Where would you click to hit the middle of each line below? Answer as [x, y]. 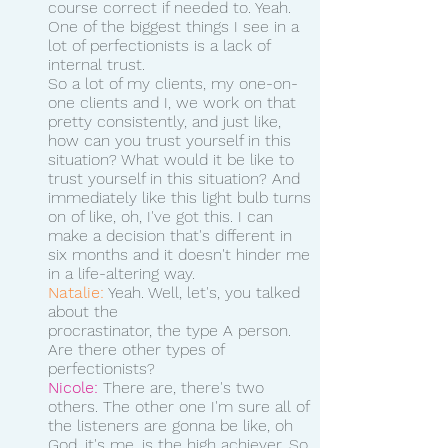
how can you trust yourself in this [172, 140]
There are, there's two [183, 387]
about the [85, 311]
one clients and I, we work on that [174, 102]
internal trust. [96, 64]
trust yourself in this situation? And [176, 178]
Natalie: [76, 292]
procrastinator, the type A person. [172, 330]
